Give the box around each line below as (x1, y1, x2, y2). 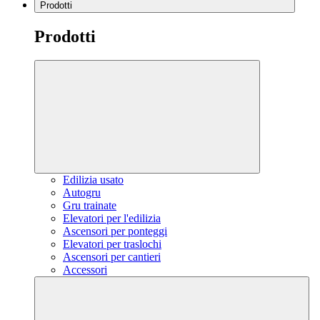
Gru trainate (63, 199, 116, 212)
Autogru (63, 186, 101, 199)
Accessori (63, 264, 107, 276)
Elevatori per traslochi (63, 238, 161, 251)
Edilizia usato (63, 174, 124, 186)
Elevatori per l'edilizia (63, 212, 161, 225)
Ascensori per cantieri (63, 251, 161, 264)
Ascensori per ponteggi (63, 225, 167, 238)
